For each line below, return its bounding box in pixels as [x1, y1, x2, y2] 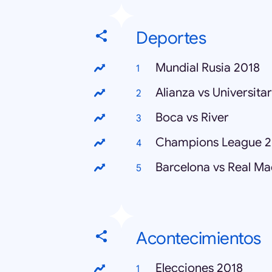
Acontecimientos [136, 228, 261, 249]
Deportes [136, 27, 206, 49]
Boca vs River [155, 110, 229, 125]
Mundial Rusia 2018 [155, 60, 260, 75]
